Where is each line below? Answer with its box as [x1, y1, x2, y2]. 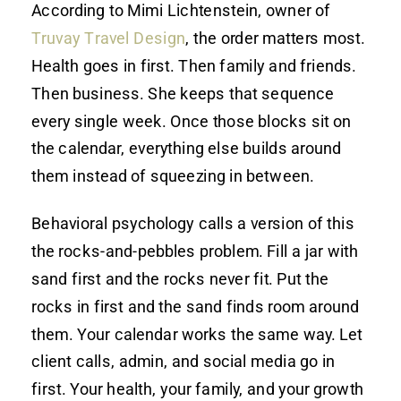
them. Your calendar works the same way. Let [31, 324, 363, 344]
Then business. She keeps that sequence [31, 83, 334, 103]
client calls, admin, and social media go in [31, 351, 336, 371]
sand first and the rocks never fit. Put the [31, 269, 329, 288]
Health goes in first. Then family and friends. [31, 55, 356, 75]
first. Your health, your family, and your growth [31, 379, 364, 398]
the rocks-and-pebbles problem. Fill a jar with [31, 241, 359, 260]
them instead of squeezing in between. [31, 166, 314, 185]
